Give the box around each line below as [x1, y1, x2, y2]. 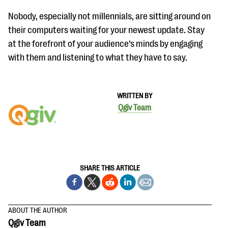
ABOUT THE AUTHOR [8, 206, 67, 214]
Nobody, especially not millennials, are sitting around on [8, 11, 211, 21]
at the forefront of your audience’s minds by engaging [8, 39, 203, 49]
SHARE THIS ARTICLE [80, 164, 140, 172]
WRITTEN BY [117, 92, 152, 100]
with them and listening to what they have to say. [8, 52, 187, 63]
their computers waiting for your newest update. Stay [8, 25, 205, 35]
